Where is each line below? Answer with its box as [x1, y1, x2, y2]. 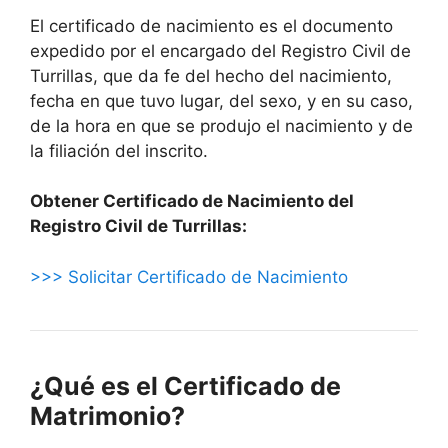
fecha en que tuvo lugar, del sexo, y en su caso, [30, 90, 413, 111]
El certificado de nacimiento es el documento [30, 15, 393, 36]
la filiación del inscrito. [30, 140, 208, 161]
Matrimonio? [30, 400, 185, 431]
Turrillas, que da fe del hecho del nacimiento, [30, 65, 392, 86]
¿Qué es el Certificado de [30, 370, 341, 401]
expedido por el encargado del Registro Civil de [30, 40, 411, 61]
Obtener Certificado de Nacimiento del [30, 191, 354, 212]
